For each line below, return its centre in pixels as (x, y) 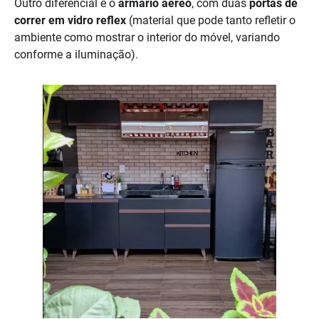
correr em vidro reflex (70, 21)
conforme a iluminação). (76, 55)
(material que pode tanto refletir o (211, 21)
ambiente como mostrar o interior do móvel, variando (147, 38)
